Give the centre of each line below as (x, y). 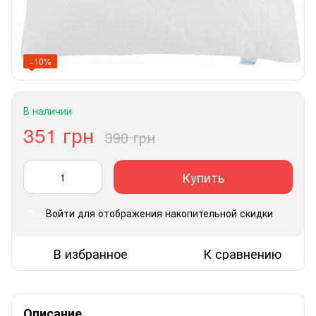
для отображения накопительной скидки (174, 213)
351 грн (59, 134)
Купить (203, 177)
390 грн (130, 137)
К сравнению (242, 253)
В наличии (48, 110)
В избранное (91, 253)
